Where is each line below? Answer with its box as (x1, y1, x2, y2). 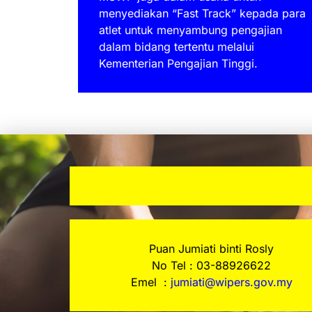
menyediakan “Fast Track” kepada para (99, 6, 306, 21)
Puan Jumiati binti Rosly (149, 242, 274, 256)
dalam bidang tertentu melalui (99, 40, 254, 54)
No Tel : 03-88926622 (152, 258, 272, 273)
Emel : (130, 275, 167, 290)
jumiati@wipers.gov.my (170, 275, 292, 290)
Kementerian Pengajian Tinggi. (99, 56, 258, 71)
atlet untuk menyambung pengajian (99, 23, 282, 38)
